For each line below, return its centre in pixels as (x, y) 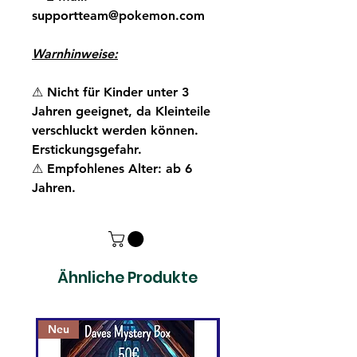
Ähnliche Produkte (127, 278)
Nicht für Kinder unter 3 (118, 92)
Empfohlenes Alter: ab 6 (120, 169)
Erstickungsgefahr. (87, 150)
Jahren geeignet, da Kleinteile (121, 112)
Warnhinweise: (75, 54)
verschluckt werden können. (115, 131)
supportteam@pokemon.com (118, 16)
